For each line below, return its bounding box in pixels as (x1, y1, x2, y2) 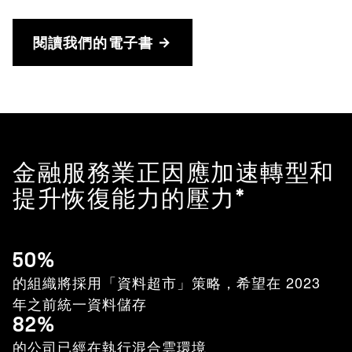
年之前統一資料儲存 (13, 293, 147, 313)
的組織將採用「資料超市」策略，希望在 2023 (13, 272, 321, 292)
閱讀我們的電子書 (33, 32, 153, 53)
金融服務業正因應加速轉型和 (13, 161, 335, 185)
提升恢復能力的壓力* (13, 187, 244, 211)
